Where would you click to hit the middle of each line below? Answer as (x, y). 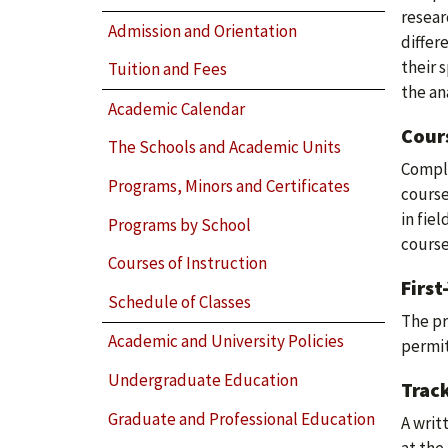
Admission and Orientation (203, 30)
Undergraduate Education (203, 379)
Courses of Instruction (188, 263)
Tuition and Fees (168, 69)
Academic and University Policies (226, 341)
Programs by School (180, 224)
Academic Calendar (177, 108)
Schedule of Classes (180, 301)
